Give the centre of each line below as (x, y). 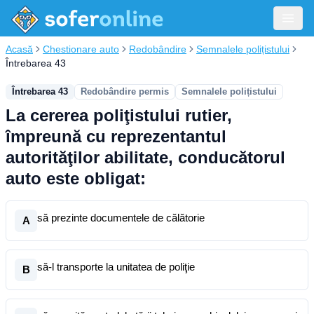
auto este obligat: (76, 178)
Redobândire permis (125, 91)
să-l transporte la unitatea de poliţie (116, 267)
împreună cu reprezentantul (116, 136)
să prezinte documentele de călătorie (121, 218)
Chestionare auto (81, 49)
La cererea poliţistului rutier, (119, 115)
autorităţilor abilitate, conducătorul (145, 157)
